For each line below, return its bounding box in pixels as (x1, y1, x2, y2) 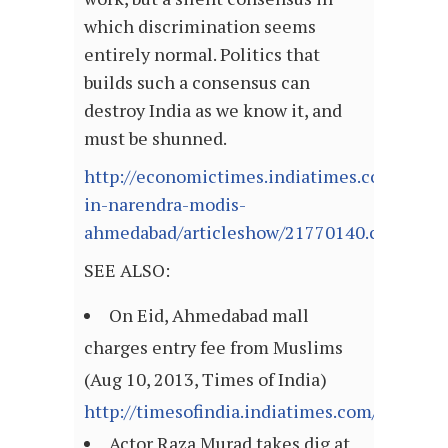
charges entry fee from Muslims (84, 335, 343, 360)
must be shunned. (84, 126, 227, 151)
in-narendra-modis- (84, 192, 246, 217)
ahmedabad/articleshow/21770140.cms (84, 220, 402, 245)
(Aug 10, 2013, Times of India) (84, 367, 327, 392)
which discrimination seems (84, 14, 316, 39)
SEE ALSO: (84, 258, 170, 283)
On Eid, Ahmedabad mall (109, 303, 309, 328)
